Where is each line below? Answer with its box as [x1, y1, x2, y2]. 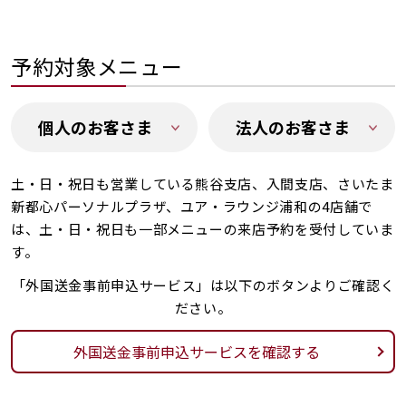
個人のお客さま [38, 115, 152, 139]
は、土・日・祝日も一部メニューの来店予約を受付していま [11, 219, 394, 238]
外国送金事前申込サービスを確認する [73, 341, 320, 362]
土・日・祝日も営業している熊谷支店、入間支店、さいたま [11, 174, 394, 193]
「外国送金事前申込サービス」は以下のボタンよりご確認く [11, 275, 395, 295]
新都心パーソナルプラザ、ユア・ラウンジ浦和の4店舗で [11, 197, 372, 216]
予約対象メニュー [11, 51, 183, 82]
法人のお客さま [236, 115, 350, 139]
